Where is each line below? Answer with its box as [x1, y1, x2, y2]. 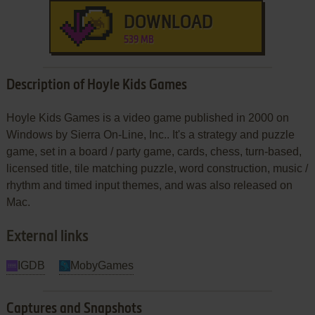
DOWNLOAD [123, 13, 213, 32]
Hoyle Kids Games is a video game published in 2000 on [6, 111, 289, 124]
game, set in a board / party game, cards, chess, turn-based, [6, 145, 302, 157]
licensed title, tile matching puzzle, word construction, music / [6, 162, 308, 174]
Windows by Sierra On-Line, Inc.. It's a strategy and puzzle [6, 128, 295, 141]
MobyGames [70, 259, 134, 271]
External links [6, 229, 89, 245]
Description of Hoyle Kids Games [6, 78, 187, 93]
